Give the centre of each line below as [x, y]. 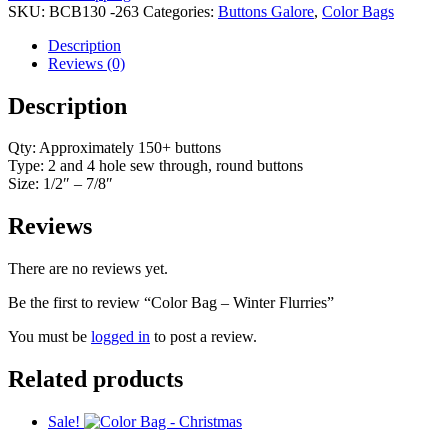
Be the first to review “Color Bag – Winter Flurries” [171, 303]
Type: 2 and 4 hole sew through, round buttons [155, 166]
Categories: [180, 11]
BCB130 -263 [94, 11]
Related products [95, 379]
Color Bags [358, 11]
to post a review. [203, 337]
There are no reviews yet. [88, 269]
